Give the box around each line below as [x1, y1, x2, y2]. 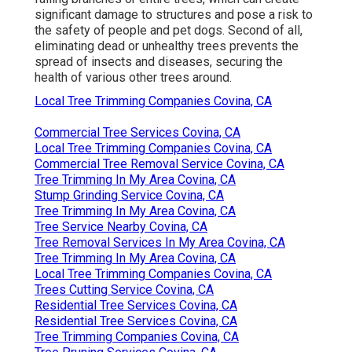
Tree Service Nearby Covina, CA [35, 218, 207, 234]
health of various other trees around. [35, 69, 232, 85]
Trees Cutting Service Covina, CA [35, 281, 214, 297]
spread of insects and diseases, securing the [35, 53, 283, 69]
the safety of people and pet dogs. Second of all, [35, 22, 302, 38]
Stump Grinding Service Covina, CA [35, 187, 224, 203]
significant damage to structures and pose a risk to [35, 6, 313, 22]
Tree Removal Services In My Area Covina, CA [35, 234, 285, 250]
